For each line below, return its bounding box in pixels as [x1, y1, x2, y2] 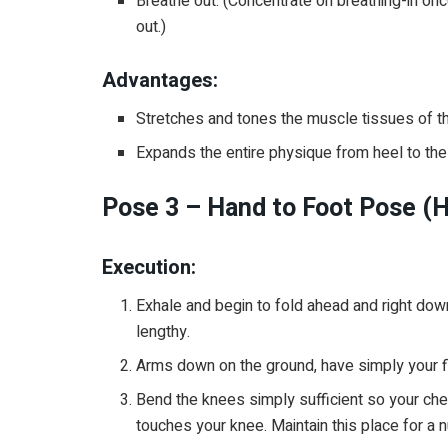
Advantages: [102, 66, 218, 96]
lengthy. [136, 319, 191, 344]
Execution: [102, 252, 201, 282]
